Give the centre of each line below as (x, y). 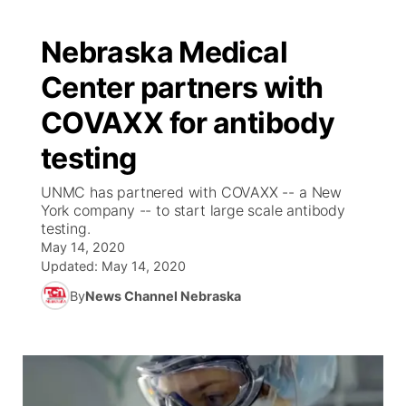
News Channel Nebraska (163, 295)
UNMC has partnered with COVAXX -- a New (191, 192)
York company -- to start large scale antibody (193, 210)
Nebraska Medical (164, 52)
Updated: (71, 266)
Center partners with (182, 87)
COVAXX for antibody (188, 123)
